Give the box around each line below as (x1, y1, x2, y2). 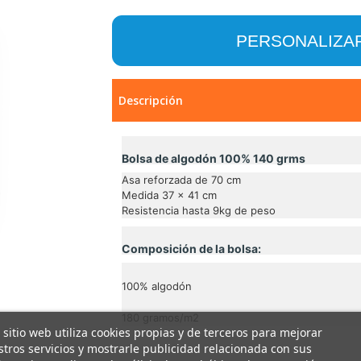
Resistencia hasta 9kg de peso (122, 204, 276, 217)
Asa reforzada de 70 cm (122, 173, 241, 186)
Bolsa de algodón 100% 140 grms (122, 151, 308, 165)
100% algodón (122, 280, 192, 293)
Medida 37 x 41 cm (122, 189, 217, 201)
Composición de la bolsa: (122, 242, 261, 255)
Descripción (118, 93, 183, 108)
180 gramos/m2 (122, 311, 199, 324)
